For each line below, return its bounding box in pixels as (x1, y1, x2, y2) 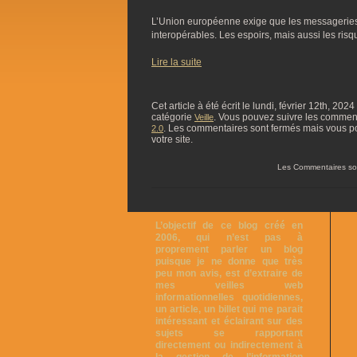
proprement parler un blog (155, 243, 303, 255)
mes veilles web (155, 279, 303, 291)
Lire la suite (151, 56, 202, 68)
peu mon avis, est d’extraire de (155, 267, 303, 279)
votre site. (151, 133, 193, 145)
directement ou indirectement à (155, 339, 303, 351)
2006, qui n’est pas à (155, 231, 303, 243)
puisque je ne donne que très (155, 255, 303, 267)
